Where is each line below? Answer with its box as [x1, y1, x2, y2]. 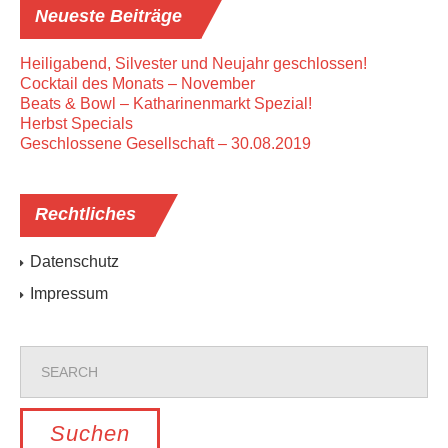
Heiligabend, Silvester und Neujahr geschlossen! [20, 55, 367, 72]
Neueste [35, 6, 105, 26]
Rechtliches [35, 204, 136, 224]
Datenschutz [30, 253, 119, 270]
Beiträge [105, 6, 182, 26]
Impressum [30, 285, 108, 302]
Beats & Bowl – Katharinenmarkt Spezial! [20, 95, 312, 112]
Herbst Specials [20, 115, 133, 132]
